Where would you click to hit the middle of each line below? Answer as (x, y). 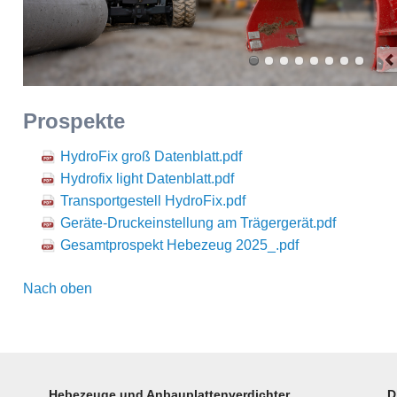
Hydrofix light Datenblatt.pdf (148, 178)
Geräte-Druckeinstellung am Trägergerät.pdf (198, 222)
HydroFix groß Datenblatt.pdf (152, 156)
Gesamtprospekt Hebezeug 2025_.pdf (180, 245)
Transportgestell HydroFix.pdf (153, 200)
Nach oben (58, 288)
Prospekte (74, 121)
